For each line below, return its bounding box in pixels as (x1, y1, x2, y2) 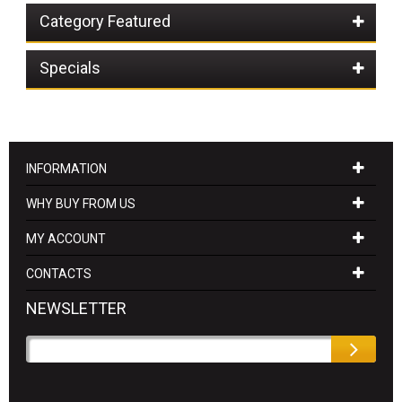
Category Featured (39, 12, 170, 31)
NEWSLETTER (25, 299, 127, 318)
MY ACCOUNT (25, 232, 106, 246)
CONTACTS (25, 267, 92, 281)
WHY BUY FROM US (25, 197, 135, 211)
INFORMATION (25, 162, 107, 176)
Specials (39, 58, 100, 77)
